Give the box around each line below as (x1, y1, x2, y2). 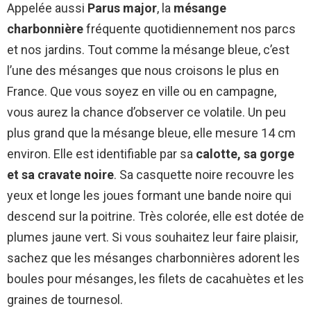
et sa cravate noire (7, 167, 114, 183)
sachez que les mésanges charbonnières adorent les (7, 251, 300, 266)
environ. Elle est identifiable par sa (7, 146, 196, 162)
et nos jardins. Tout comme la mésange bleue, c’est (7, 42, 289, 58)
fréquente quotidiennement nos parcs (83, 22, 296, 37)
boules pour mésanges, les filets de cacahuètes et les (7, 271, 304, 287)
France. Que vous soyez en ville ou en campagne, (7, 84, 276, 99)
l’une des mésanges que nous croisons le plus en (7, 63, 279, 78)
